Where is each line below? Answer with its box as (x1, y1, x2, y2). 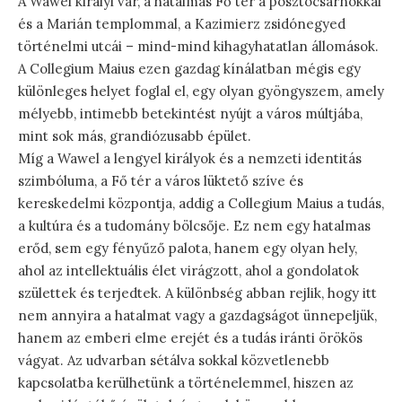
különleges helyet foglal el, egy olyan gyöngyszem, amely (18, 82, 384, 100)
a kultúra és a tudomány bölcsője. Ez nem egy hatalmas (18, 216, 371, 234)
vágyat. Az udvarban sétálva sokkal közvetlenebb (18, 351, 329, 369)
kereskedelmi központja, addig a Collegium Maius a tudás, (18, 194, 384, 212)
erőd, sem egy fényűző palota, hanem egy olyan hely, (18, 239, 357, 257)
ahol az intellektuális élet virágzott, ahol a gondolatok (18, 261, 359, 279)
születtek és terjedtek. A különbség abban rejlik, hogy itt (18, 284, 377, 301)
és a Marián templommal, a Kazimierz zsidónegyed (18, 14, 345, 32)
